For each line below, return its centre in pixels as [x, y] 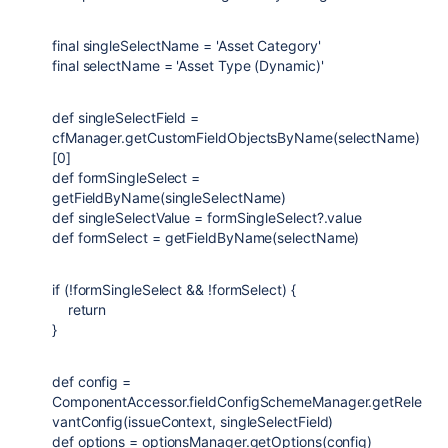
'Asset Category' [268, 45]
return [87, 309]
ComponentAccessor [119, 401]
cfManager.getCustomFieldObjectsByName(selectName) [236, 137]
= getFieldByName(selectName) [253, 237]
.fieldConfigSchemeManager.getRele [303, 401]
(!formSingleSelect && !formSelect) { [177, 289]
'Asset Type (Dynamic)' [250, 65]
